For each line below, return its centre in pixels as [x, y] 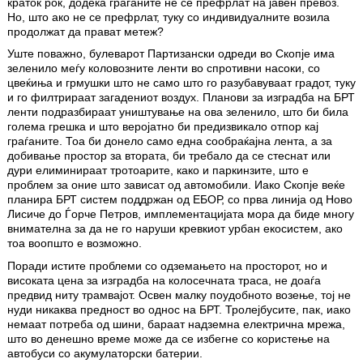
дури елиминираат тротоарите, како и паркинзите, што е [158, 171]
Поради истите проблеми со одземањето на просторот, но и [167, 265]
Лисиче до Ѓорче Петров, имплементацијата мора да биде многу [181, 214]
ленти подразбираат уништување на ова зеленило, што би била [178, 112]
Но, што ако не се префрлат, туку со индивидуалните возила [169, 17]
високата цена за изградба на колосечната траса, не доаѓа [164, 280]
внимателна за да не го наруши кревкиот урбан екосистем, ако [175, 229]
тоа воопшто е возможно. [75, 243]
